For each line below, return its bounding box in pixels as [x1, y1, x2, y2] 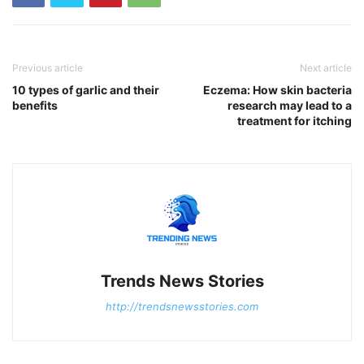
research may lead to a [227, 98, 352, 112]
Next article [300, 62, 352, 74]
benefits [12, 98, 58, 112]
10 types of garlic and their [12, 83, 159, 97]
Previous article [12, 62, 83, 74]
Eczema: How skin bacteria [203, 83, 352, 97]
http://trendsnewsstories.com [106, 300, 258, 313]
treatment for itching [237, 114, 352, 128]
